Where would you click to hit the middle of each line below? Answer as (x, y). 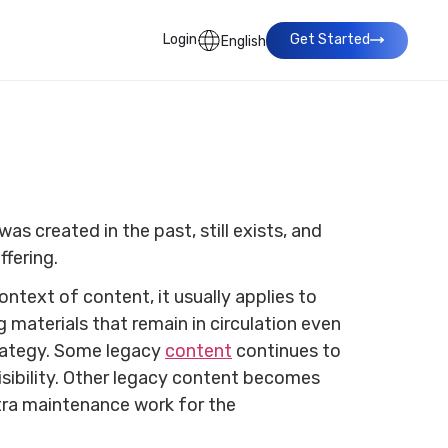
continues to (286, 350)
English (243, 41)
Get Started (330, 39)
